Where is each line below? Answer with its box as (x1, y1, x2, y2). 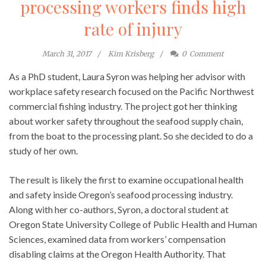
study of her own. (9, 144, 78, 156)
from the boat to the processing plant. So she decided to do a (9, 129, 253, 141)
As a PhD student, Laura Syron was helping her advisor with (9, 70, 245, 82)
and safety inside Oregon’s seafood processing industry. (9, 188, 233, 200)
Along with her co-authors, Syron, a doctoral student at (9, 203, 229, 215)
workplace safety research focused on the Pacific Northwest (9, 85, 254, 97)
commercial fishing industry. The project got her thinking (9, 100, 237, 112)
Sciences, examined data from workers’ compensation (9, 233, 226, 245)
